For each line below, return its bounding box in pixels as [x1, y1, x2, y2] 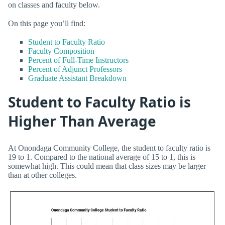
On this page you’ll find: [8, 19, 85, 28]
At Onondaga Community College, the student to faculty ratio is [8, 143, 210, 152]
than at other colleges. [8, 170, 77, 179]
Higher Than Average [8, 111, 156, 131]
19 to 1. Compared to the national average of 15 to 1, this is [8, 152, 195, 161]
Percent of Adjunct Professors [28, 64, 122, 73]
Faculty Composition [28, 46, 94, 55]
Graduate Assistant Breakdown [28, 73, 127, 82]
